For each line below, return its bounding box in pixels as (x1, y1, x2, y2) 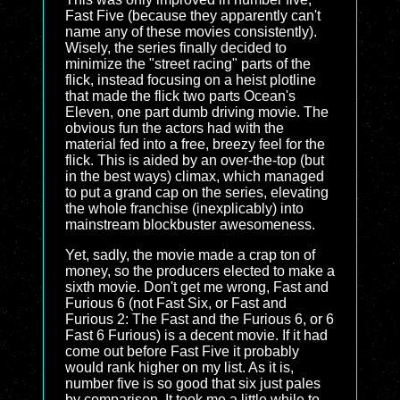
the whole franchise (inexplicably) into (65, 201, 304, 216)
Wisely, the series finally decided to (65, 40, 287, 55)
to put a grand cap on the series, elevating (65, 185, 329, 200)
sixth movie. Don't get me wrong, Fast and (65, 279, 329, 295)
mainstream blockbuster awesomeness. (65, 217, 315, 232)
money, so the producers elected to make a (65, 263, 335, 279)
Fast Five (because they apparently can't (65, 8, 321, 23)
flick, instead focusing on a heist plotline (65, 72, 316, 87)
